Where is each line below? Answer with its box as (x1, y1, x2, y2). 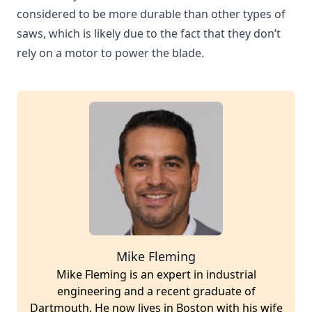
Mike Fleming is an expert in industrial (56, 266, 256, 282)
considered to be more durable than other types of (17, 6, 286, 22)
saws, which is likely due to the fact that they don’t (17, 25, 281, 41)
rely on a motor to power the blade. (17, 45, 204, 61)
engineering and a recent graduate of (56, 283, 256, 299)
